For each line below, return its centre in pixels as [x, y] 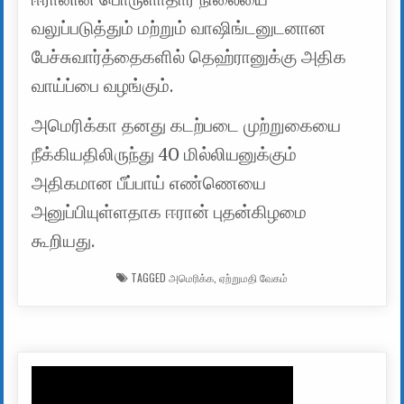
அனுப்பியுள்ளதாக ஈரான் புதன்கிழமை [170, 213]
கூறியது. [64, 242]
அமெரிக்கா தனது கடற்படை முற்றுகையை [187, 126]
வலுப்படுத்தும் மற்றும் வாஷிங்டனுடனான [179, 29]
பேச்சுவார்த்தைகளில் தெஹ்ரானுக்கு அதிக [189, 58]
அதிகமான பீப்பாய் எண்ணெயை [149, 184]
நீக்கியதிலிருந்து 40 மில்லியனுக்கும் [165, 155]
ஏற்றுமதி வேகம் [253, 278]
